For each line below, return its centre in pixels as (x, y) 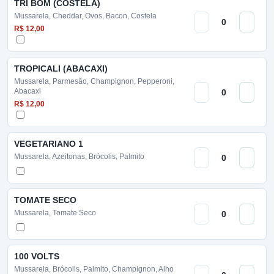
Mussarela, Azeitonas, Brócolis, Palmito (79, 157)
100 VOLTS (37, 256)
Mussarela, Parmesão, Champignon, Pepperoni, (94, 81)
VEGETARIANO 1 (49, 144)
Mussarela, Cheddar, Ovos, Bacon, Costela (85, 16)
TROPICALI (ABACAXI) (61, 68)
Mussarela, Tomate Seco (55, 213)
